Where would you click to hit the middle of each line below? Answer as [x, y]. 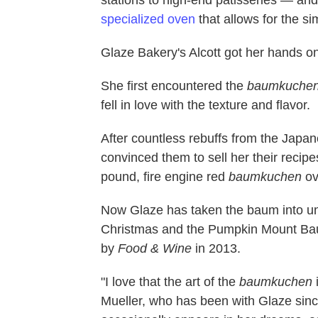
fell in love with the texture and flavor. [205, 105]
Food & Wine [155, 248]
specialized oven [148, 19]
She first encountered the [174, 86]
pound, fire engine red [165, 176]
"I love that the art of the [170, 281]
